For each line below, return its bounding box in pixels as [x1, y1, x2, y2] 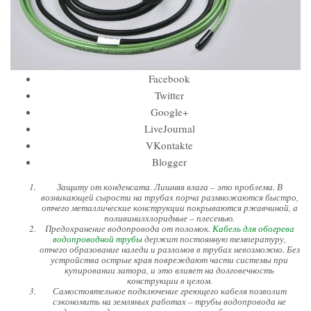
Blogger [152, 155, 187, 169]
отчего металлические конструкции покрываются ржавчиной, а [41, 201, 298, 215]
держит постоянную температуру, [142, 233, 286, 246]
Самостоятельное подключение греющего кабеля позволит [52, 285, 287, 298]
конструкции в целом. [126, 274, 212, 287]
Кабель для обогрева [212, 222, 294, 235]
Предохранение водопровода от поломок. [44, 222, 212, 235]
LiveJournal [144, 121, 195, 136]
